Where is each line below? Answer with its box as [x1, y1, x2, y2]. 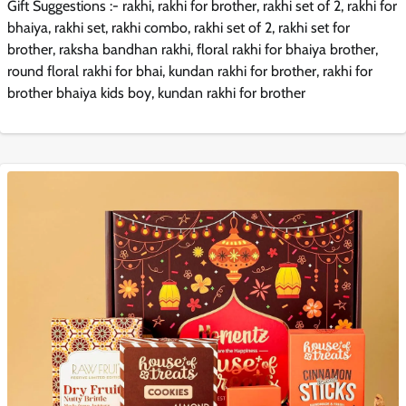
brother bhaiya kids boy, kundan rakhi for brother [7, 83, 305, 101]
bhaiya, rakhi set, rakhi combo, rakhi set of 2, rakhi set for [7, 18, 350, 36]
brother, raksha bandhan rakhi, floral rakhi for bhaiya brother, [7, 40, 378, 58]
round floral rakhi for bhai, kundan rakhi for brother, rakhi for [7, 62, 372, 80]
